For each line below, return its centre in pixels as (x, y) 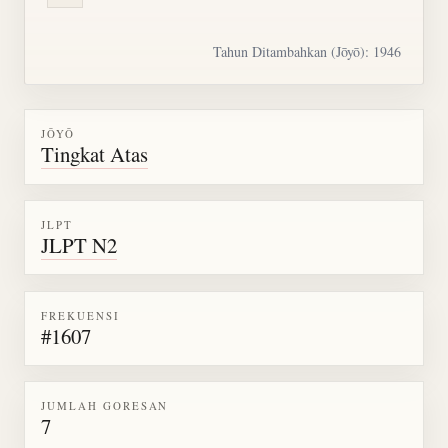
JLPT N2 (79, 244)
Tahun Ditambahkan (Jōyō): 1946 (307, 52)
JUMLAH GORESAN (105, 406)
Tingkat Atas (94, 154)
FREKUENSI (80, 315)
